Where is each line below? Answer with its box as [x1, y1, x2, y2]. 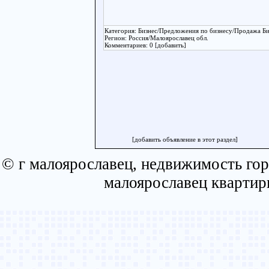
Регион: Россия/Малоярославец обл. [104, 34, 209, 41]
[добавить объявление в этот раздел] [132, 136, 238, 143]
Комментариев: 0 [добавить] [104, 41, 187, 49]
